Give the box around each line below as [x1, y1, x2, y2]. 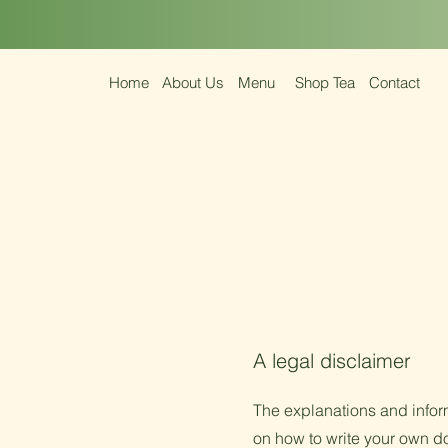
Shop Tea [295, 73, 355, 92]
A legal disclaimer [253, 348, 411, 373]
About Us [161, 73, 224, 92]
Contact [368, 73, 420, 92]
